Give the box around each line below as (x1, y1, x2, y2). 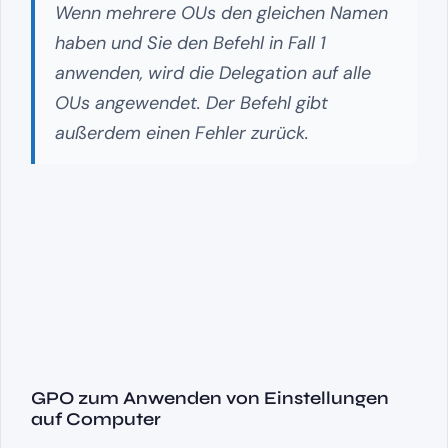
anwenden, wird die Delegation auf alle (55, 60, 371, 85)
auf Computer (31, 407, 161, 430)
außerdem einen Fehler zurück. (55, 120, 309, 145)
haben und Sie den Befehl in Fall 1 (55, 30, 326, 55)
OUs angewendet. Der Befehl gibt (55, 90, 328, 115)
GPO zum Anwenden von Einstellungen (31, 386, 389, 409)
